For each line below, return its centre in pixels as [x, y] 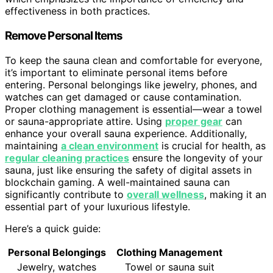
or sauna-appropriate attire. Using [85, 121]
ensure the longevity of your [196, 158]
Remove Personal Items [64, 35]
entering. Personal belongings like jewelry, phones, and [131, 84]
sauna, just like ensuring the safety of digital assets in [128, 170]
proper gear [194, 121]
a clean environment [110, 145]
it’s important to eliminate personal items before [116, 72]
